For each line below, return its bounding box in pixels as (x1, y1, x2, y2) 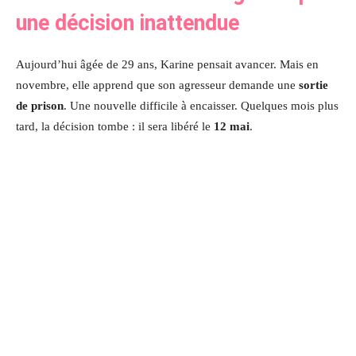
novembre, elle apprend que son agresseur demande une (16, 78, 299, 91)
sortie (299, 78, 328, 91)
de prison (16, 99, 64, 112)
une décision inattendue (16, 10, 239, 36)
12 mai (214, 119, 250, 133)
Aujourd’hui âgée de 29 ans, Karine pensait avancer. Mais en (16, 57, 319, 71)
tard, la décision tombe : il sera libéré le (16, 119, 214, 133)
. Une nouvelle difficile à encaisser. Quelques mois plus (64, 99, 339, 112)
